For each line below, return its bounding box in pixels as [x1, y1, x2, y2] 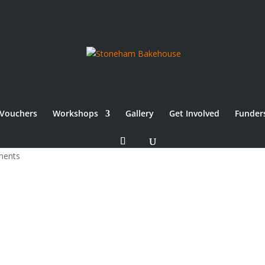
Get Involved [169, 108, 219, 119]
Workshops [52, 108, 98, 119]
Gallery [125, 108, 154, 119]
